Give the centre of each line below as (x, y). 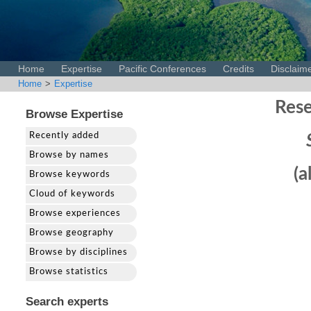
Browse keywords (70, 175)
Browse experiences (75, 213)
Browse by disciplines (78, 252)
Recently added (64, 136)
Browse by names (69, 155)
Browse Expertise (74, 114)
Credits (238, 69)
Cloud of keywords (72, 194)
